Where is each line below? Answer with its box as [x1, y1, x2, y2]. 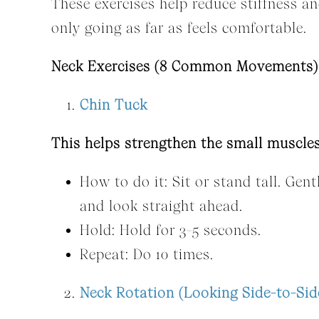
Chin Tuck [79, 96, 147, 114]
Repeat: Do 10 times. [79, 246, 214, 263]
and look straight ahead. [79, 197, 243, 215]
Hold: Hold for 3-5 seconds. [79, 221, 261, 239]
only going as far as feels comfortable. [51, 19, 307, 37]
